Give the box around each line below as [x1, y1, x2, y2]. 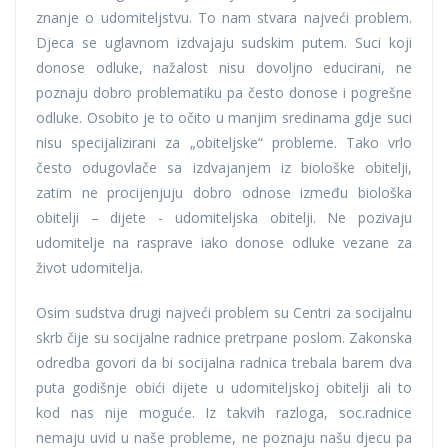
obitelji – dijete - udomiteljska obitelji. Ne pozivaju [36, 207, 412, 227]
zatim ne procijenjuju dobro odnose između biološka [36, 182, 412, 202]
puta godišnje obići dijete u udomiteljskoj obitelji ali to [36, 377, 412, 397]
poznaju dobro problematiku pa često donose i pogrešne [36, 82, 412, 102]
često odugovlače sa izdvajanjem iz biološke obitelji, [36, 157, 412, 177]
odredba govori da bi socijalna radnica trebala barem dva [36, 352, 412, 372]
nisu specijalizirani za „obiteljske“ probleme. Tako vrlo [36, 132, 412, 152]
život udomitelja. [36, 257, 143, 277]
